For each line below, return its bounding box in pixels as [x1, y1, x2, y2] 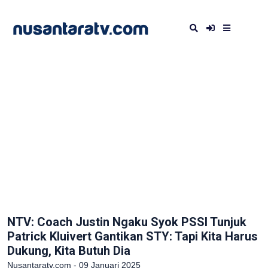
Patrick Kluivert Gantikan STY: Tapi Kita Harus [7, 229, 258, 243]
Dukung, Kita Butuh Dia [7, 243, 130, 258]
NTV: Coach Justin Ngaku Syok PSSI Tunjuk [7, 215, 246, 229]
